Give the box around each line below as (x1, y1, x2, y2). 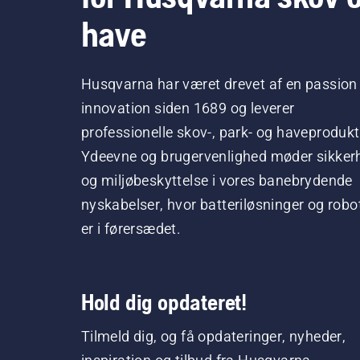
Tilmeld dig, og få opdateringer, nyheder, (80, 328, 346, 346)
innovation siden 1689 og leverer (80, 100, 295, 117)
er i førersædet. (80, 220, 182, 238)
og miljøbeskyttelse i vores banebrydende (80, 172, 353, 190)
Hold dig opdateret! (80, 289, 247, 316)
